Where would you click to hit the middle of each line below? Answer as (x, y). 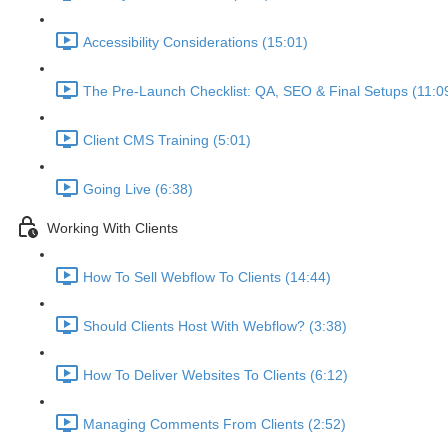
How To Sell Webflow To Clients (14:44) (207, 277)
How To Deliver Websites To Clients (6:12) (215, 375)
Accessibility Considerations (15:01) (195, 42)
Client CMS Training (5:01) (167, 140)
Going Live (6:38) (138, 189)
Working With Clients (112, 228)
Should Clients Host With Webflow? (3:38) (215, 326)
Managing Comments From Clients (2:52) (214, 424)
